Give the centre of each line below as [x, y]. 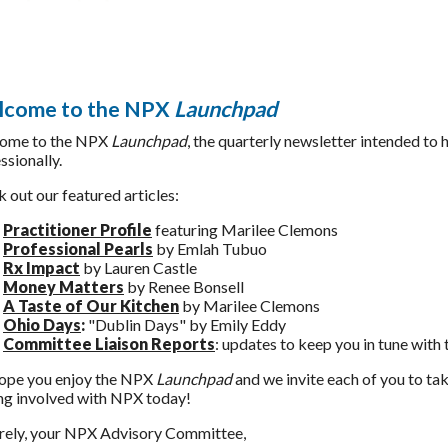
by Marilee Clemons [249, 305]
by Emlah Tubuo [211, 248]
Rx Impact [41, 267]
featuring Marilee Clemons [245, 229]
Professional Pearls [78, 248]
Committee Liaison [75, 343]
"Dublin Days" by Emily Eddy [187, 324]
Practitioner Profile [77, 229]
